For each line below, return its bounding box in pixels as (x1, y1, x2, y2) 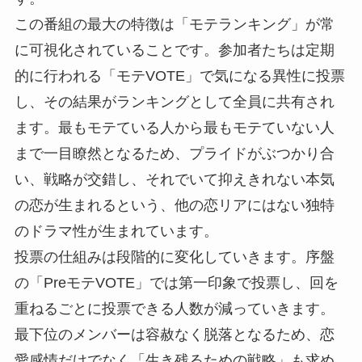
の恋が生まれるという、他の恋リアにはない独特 (14, 197, 335, 214)
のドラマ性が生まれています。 (14, 223, 218, 240)
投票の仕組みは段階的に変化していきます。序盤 (14, 249, 335, 266)
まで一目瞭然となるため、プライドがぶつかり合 (14, 145, 335, 162)
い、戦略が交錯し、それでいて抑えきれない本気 (14, 171, 335, 188)
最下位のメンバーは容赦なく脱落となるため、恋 (14, 326, 335, 343)
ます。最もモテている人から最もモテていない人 (14, 120, 335, 137)
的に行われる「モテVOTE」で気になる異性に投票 (14, 68, 345, 85)
